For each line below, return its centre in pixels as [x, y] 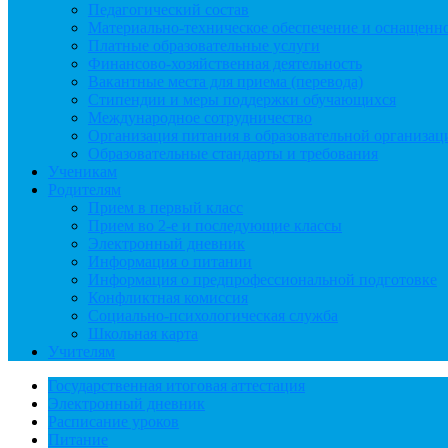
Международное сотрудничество [200, 118]
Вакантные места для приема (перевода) [225, 82]
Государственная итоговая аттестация [176, 386]
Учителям [81, 352]
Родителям [84, 190]
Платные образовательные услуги [204, 46]
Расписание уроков [113, 422]
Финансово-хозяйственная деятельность [225, 64]
